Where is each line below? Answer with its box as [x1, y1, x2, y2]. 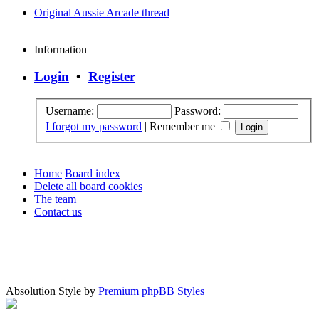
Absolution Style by [6, 285, 98, 298]
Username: [46, 104, 94, 117]
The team [34, 192, 76, 205]
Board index [65, 167, 120, 179]
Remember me [150, 120, 218, 132]
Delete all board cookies [34, 179, 142, 192]
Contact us [34, 205, 82, 218]
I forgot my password [46, 120, 142, 132]
